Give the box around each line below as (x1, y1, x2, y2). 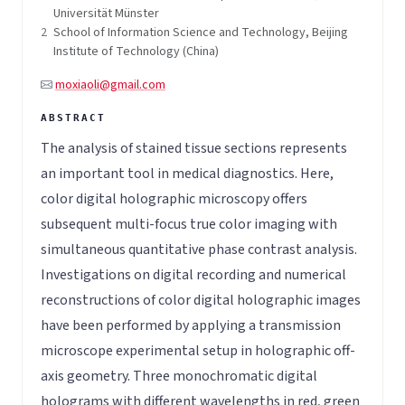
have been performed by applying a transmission (41, 315, 341, 335)
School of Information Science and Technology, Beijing (53, 24, 348, 42)
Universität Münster (53, 5, 159, 24)
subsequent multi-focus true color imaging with (41, 213, 337, 234)
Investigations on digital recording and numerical (41, 264, 346, 285)
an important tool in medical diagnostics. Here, (41, 163, 334, 184)
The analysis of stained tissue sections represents (41, 137, 347, 158)
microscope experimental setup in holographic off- (41, 340, 355, 361)
